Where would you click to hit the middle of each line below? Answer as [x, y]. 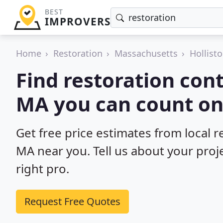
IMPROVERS [77, 21]
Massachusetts [146, 53]
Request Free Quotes [72, 201]
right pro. [43, 168]
